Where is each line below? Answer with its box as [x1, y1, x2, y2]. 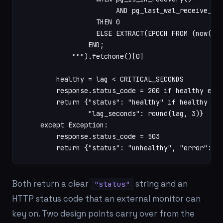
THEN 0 [24, 17, 120, 26]
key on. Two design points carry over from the [12, 208, 195, 219]
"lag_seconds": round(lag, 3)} [24, 109, 204, 118]
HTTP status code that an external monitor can [12, 193, 201, 204]
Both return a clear [12, 178, 91, 189]
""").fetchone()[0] [24, 52, 144, 61]
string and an [133, 178, 188, 189]
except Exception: [24, 120, 108, 129]
